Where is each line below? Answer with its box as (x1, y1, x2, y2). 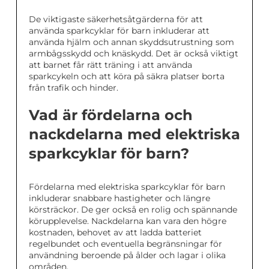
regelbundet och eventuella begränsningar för (29, 238, 222, 249)
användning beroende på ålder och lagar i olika (29, 249, 226, 261)
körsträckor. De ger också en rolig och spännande (29, 204, 237, 215)
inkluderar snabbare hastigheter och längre (29, 192, 210, 204)
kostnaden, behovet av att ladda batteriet (29, 226, 202, 238)
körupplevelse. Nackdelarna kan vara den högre (29, 215, 226, 226)
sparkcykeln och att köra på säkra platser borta (29, 70, 225, 82)
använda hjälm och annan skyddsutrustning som (29, 36, 234, 47)
